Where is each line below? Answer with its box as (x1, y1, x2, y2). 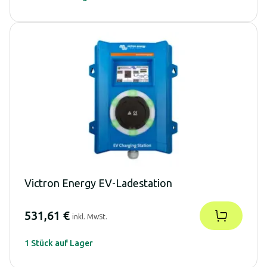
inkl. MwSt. (72, 212, 107, 221)
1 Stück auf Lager (24, 238, 93, 248)
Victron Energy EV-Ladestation (24, 176, 172, 189)
